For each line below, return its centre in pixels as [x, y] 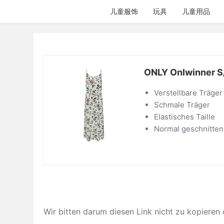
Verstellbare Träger [188, 93]
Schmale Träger [182, 105]
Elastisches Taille [185, 117]
